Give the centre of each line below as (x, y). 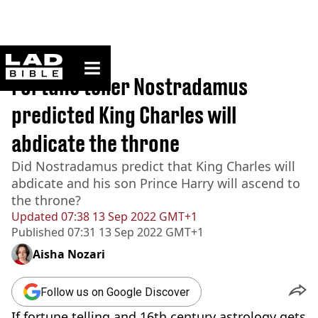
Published (38, 232)
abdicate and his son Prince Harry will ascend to (156, 183)
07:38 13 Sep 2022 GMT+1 (128, 216)
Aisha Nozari (69, 254)
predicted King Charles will (124, 115)
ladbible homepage (104, 59)
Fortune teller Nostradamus (130, 87)
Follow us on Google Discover (115, 292)
